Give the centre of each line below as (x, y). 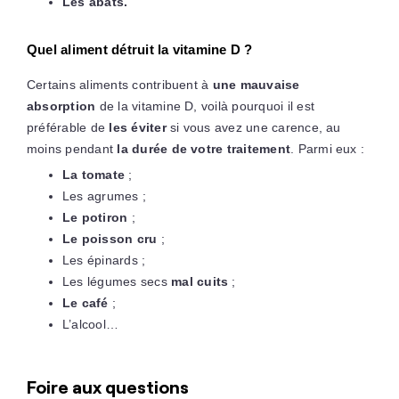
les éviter (138, 127)
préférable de (68, 127)
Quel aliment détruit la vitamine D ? (139, 49)
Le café (85, 302)
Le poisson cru (110, 238)
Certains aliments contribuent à (119, 84)
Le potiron (95, 217)
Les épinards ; (104, 260)
